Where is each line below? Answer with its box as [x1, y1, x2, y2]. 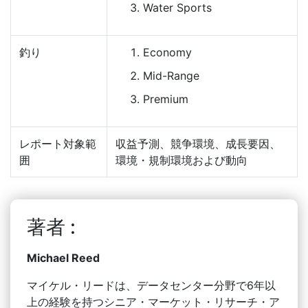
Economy [143, 45, 192, 59]
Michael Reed [27, 250, 100, 265]
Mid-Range [143, 68, 199, 82]
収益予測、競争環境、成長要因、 [115, 136, 280, 151]
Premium [143, 91, 188, 106]
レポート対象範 [19, 136, 96, 151]
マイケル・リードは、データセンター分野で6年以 [27, 278, 276, 292]
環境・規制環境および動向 [115, 153, 247, 167]
